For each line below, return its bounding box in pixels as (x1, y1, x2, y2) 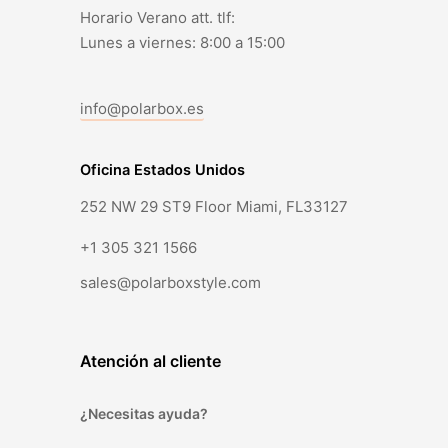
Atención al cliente (80, 351, 221, 372)
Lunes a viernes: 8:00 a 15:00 (80, 33, 289, 53)
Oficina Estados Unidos (80, 160, 245, 179)
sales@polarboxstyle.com (80, 273, 261, 293)
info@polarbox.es (80, 98, 204, 118)
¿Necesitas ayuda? (80, 405, 208, 423)
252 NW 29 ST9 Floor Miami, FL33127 (80, 196, 348, 216)
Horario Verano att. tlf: (80, 8, 235, 28)
